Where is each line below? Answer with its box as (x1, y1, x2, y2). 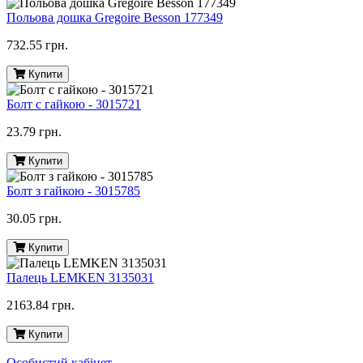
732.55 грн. (6, 38, 68, 53)
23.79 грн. (6, 125, 62, 139)
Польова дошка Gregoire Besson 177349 (6, 11, 223, 25)
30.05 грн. (6, 211, 62, 226)
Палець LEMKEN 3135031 (6, 271, 154, 285)
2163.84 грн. (6, 298, 75, 313)
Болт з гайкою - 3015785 (6, 184, 140, 199)
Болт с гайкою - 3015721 (6, 97, 141, 112)
